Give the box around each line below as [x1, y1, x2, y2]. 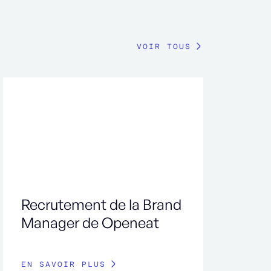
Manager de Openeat [21, 213, 160, 232]
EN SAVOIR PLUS [21, 260, 106, 269]
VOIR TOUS [137, 42, 191, 51]
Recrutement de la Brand [21, 195, 182, 214]
